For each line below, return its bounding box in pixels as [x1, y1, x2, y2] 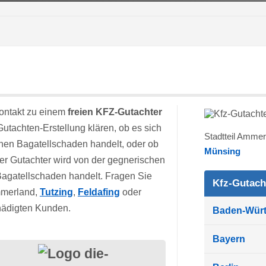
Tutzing [39, 186, 73, 197]
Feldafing [77, 186, 120, 197]
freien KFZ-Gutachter [67, 106, 162, 117]
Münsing [204, 145, 240, 156]
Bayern [212, 233, 245, 244]
